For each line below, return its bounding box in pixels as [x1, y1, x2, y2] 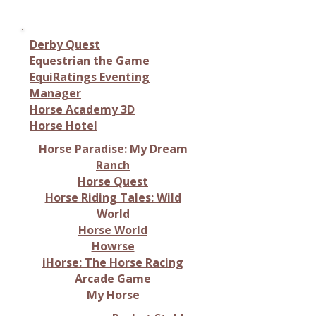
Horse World [78, 222, 147, 238]
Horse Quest [78, 174, 148, 189]
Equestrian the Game [30, 53, 150, 68]
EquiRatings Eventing [30, 69, 150, 85]
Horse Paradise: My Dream [38, 141, 188, 157]
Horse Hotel [30, 118, 97, 133]
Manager [30, 85, 81, 101]
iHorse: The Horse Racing [42, 255, 183, 270]
